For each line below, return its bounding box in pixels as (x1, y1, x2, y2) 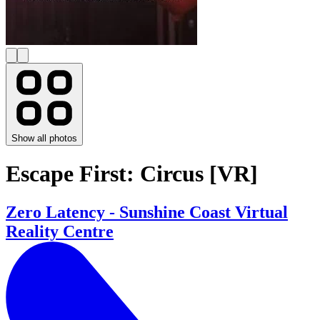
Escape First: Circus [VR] (6, 161, 258, 187)
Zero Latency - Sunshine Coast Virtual (6, 202, 288, 221)
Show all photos (11, 133, 77, 144)
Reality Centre (6, 221, 114, 241)
